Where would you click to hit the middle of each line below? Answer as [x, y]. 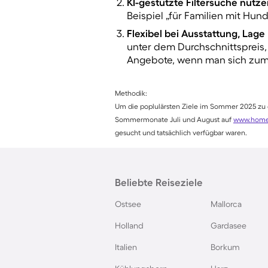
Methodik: [131, 93]
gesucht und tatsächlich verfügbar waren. [182, 133]
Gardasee [229, 226]
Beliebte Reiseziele [159, 182]
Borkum [225, 247]
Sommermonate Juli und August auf [174, 120]
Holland [129, 226]
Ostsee [128, 204]
